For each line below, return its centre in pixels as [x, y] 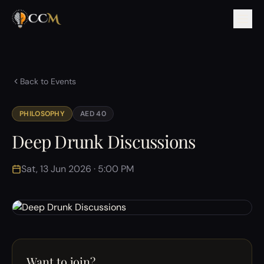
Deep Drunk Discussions [104, 141]
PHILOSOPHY [42, 114]
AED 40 [93, 114]
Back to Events [48, 81]
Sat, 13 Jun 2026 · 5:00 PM [77, 169]
